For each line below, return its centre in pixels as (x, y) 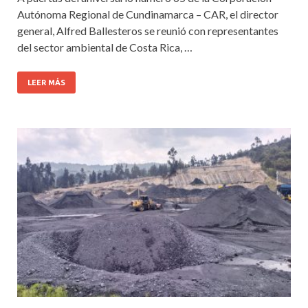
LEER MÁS (46, 82)
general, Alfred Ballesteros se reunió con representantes (148, 30)
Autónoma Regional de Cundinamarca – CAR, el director (148, 14)
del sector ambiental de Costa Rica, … (105, 47)
